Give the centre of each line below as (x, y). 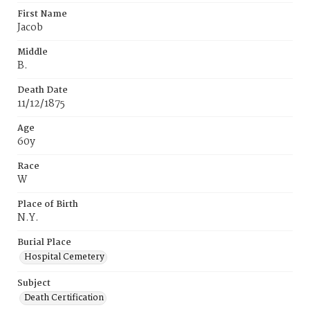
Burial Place (44, 243)
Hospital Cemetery (64, 257)
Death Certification (64, 298)
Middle (33, 52)
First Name (42, 14)
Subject (34, 283)
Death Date (43, 90)
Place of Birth (48, 204)
